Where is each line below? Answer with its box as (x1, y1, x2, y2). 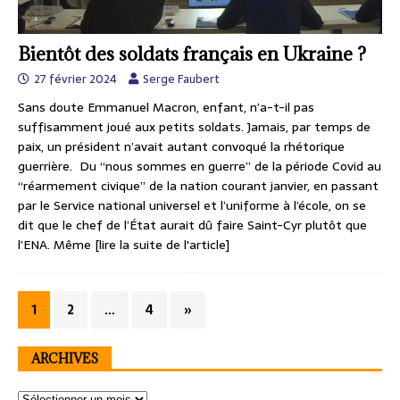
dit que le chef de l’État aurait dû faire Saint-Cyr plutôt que (18, 214, 367, 235)
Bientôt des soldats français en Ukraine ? (18, 41, 366, 66)
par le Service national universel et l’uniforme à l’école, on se (18, 195, 366, 215)
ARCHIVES (31, 349, 98, 367)
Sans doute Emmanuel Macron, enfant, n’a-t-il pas (18, 96, 314, 117)
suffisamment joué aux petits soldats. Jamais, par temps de (18, 116, 371, 137)
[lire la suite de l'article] (95, 234, 229, 254)
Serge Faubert (143, 69, 220, 88)
